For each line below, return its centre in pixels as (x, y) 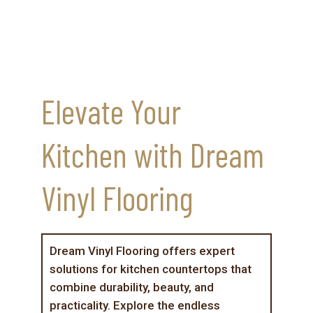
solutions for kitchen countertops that (150, 269)
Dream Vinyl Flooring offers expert (142, 250)
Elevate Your (111, 111)
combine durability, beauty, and (131, 287)
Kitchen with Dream (152, 154)
